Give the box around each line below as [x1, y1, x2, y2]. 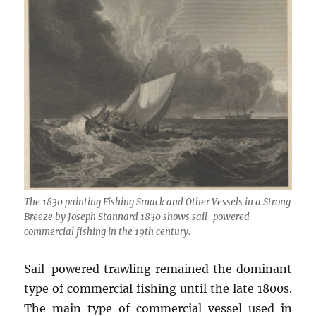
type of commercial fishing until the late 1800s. [24, 281, 292, 296]
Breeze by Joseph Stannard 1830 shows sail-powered [24, 211, 250, 224]
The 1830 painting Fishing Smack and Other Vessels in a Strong [24, 196, 291, 209]
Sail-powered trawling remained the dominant [24, 262, 292, 276]
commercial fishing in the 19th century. [24, 226, 191, 238]
